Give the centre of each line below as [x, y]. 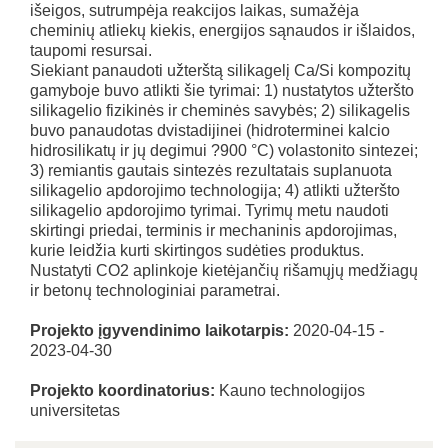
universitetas [75, 410]
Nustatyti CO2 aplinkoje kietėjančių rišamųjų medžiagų [224, 270]
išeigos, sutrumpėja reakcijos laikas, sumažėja [194, 10]
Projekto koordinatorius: [122, 390]
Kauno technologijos [290, 390]
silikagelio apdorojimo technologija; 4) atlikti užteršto [215, 190]
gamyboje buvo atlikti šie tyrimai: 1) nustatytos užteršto [222, 90]
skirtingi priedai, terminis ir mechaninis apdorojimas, [213, 230]
